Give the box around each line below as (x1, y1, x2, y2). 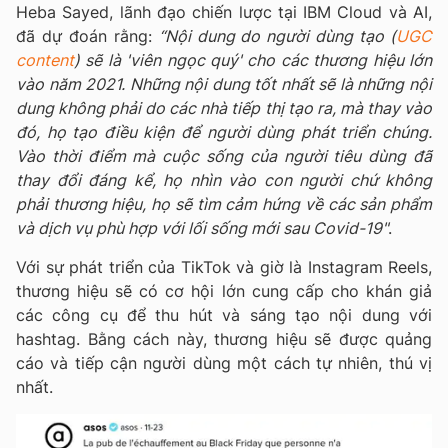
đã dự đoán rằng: (16, 26, 159, 47)
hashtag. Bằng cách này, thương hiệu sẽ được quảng (16, 329, 432, 350)
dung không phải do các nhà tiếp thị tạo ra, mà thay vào (16, 98, 432, 119)
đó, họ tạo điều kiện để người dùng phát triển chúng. (16, 122, 432, 143)
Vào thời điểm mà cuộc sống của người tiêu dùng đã (16, 146, 432, 167)
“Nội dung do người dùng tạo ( (158, 26, 397, 47)
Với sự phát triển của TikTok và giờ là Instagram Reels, (16, 257, 432, 278)
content (16, 50, 74, 71)
